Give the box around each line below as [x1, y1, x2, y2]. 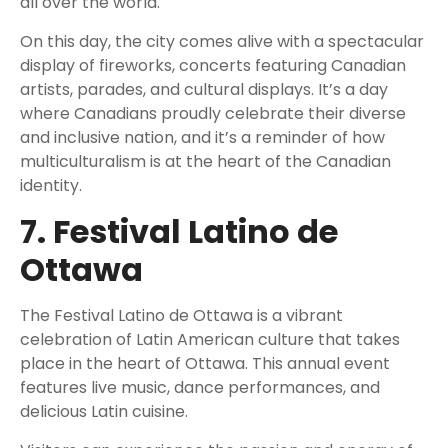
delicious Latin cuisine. [20, 400, 188, 424]
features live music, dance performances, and [20, 376, 380, 400]
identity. [20, 174, 82, 198]
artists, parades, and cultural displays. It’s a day [20, 78, 388, 102]
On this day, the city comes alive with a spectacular [20, 30, 424, 54]
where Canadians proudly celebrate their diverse [20, 102, 406, 126]
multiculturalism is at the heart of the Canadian [20, 150, 391, 174]
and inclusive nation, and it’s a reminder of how [20, 126, 385, 150]
